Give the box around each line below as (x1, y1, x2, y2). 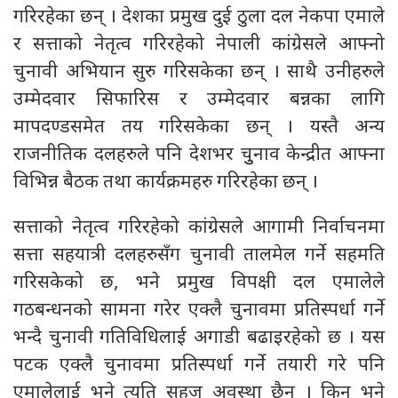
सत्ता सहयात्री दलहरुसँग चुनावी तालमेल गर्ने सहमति (13, 243, 385, 268)
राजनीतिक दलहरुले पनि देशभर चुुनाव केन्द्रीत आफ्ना (13, 143, 385, 168)
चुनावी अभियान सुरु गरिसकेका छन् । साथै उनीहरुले (13, 60, 385, 85)
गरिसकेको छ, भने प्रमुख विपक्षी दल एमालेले (13, 271, 385, 296)
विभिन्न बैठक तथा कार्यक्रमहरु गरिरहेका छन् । (13, 171, 318, 195)
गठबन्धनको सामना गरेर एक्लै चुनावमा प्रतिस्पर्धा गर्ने (13, 298, 385, 323)
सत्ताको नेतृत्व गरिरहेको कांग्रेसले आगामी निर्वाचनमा (13, 216, 385, 241)
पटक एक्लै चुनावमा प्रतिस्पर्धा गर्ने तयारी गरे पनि (13, 354, 385, 378)
